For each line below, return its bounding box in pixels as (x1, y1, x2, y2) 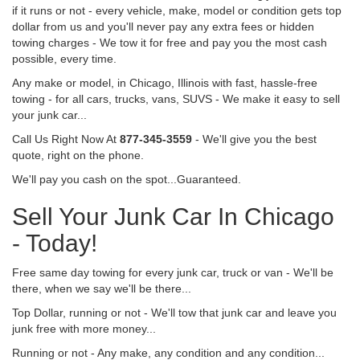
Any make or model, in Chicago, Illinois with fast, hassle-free (12, 76, 317, 89)
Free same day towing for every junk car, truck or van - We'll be (12, 265, 333, 279)
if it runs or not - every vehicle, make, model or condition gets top (12, 3, 342, 17)
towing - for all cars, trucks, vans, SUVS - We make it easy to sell (12, 92, 340, 105)
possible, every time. (12, 51, 117, 65)
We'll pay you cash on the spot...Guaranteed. (12, 172, 241, 186)
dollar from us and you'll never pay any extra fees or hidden (12, 19, 314, 33)
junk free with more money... (12, 321, 156, 335)
